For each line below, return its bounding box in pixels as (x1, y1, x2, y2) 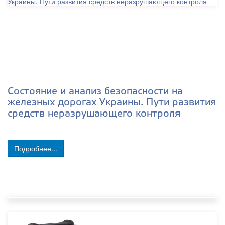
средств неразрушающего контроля (8, 109, 180, 119)
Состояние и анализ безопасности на (8, 87, 183, 96)
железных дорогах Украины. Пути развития (8, 98, 216, 107)
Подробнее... (14, 143, 57, 153)
